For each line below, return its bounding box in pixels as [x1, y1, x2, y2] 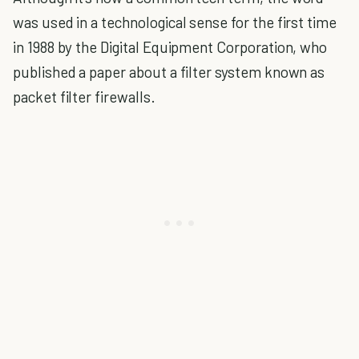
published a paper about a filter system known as [13, 63, 325, 81]
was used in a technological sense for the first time [13, 13, 337, 31]
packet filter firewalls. [13, 87, 155, 106]
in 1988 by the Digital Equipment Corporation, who [13, 38, 328, 56]
